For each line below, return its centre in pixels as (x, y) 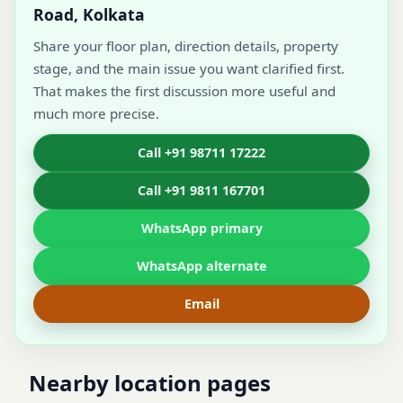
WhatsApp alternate (201, 266)
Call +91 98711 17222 (201, 152)
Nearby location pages (150, 383)
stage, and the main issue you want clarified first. (189, 68)
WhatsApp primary (201, 228)
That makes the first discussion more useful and (184, 91)
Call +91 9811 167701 (201, 190)
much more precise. (96, 113)
